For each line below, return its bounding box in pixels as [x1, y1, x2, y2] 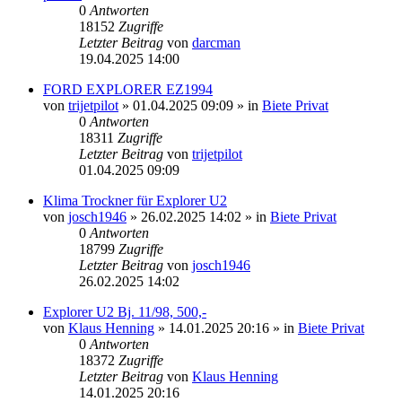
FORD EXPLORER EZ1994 [43, 81, 213, 97]
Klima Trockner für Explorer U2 [43, 192, 227, 208]
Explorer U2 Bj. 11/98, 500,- [43, 303, 206, 319]
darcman [192, 34, 240, 50]
